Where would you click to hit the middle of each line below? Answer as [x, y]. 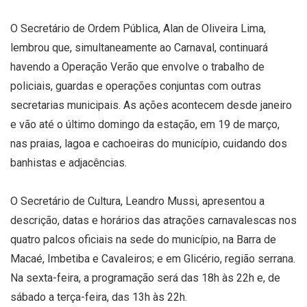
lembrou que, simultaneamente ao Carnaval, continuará [139, 47]
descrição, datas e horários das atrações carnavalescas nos [153, 220]
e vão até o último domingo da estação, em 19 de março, [145, 124]
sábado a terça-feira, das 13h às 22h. [99, 297]
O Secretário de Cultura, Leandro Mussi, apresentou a [137, 201]
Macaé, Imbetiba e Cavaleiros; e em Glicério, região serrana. [153, 258]
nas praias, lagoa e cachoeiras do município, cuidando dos [149, 143]
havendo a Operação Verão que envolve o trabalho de [137, 66]
